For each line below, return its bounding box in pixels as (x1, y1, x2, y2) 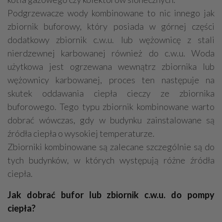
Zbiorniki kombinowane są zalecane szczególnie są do (7, 141, 215, 152)
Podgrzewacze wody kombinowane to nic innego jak (7, 7, 215, 18)
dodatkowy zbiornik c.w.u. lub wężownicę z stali (7, 34, 215, 45)
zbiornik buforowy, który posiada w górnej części (7, 20, 215, 32)
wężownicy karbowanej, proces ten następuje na (7, 74, 215, 85)
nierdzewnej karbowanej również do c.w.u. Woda (7, 47, 215, 58)
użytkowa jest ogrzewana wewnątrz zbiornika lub (7, 60, 215, 72)
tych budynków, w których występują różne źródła (7, 154, 215, 166)
